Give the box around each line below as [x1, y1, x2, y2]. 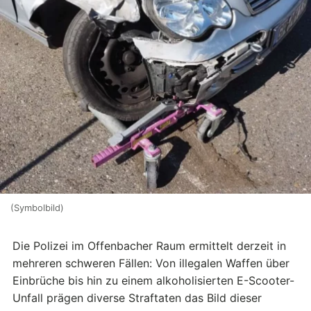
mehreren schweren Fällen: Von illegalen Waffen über [12, 256, 289, 271]
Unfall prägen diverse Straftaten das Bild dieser [12, 291, 262, 305]
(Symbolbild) [10, 202, 64, 214]
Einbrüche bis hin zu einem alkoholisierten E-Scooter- [12, 274, 294, 288]
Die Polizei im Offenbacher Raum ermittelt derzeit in [12, 239, 286, 253]
